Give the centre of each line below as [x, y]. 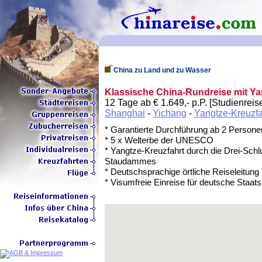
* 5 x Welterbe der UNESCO [159, 140]
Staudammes [130, 161]
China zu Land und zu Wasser [162, 70]
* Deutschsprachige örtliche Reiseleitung [182, 172]
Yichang [170, 113]
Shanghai [125, 113]
